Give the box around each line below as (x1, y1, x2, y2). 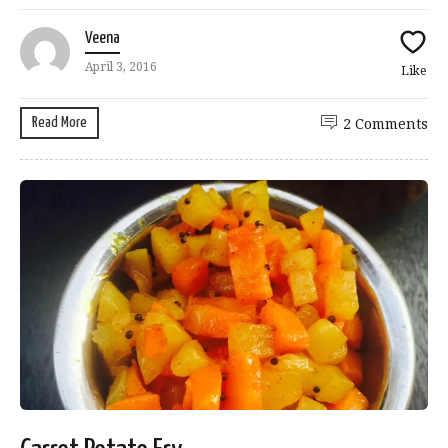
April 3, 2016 (85, 60, 157, 75)
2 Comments (343, 116, 428, 133)
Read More (32, 115, 87, 131)
